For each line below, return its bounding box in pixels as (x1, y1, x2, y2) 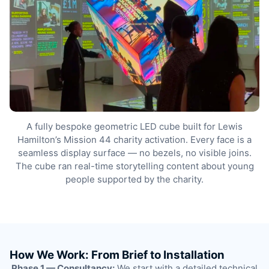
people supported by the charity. (65, 173, 204, 185)
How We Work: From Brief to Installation (10, 247, 225, 262)
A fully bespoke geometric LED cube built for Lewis (26, 120, 243, 132)
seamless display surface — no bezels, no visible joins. (17, 147, 252, 159)
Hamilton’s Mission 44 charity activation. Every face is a (17, 133, 252, 145)
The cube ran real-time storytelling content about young (15, 160, 254, 172)
